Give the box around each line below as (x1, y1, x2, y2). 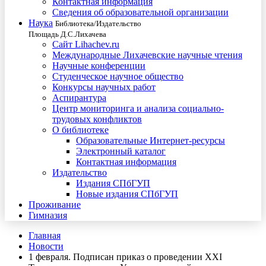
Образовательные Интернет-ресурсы (76, 135, 225, 145)
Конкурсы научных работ (52, 82, 156, 92)
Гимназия (28, 210, 67, 220)
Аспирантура (52, 93, 106, 103)
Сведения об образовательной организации (52, 7, 229, 17)
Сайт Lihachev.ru (52, 39, 119, 49)
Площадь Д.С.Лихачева (28, 30, 106, 39)
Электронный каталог (76, 146, 166, 156)
